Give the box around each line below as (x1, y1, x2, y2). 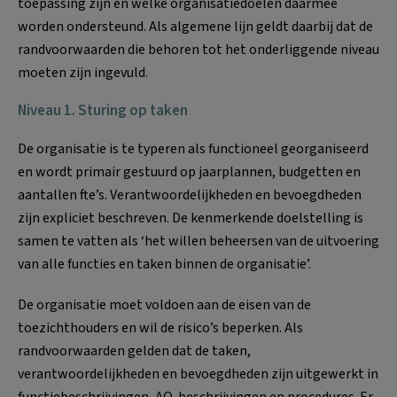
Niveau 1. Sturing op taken (18, 99, 188, 121)
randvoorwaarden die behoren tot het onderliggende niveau (18, 39, 379, 59)
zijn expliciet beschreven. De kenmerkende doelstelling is (18, 207, 363, 228)
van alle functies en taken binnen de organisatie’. (18, 253, 311, 274)
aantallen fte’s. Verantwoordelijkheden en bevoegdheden (18, 184, 362, 205)
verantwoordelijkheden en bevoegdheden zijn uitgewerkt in (18, 363, 378, 384)
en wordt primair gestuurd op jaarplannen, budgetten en (18, 161, 361, 182)
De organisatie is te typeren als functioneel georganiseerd (18, 138, 369, 159)
